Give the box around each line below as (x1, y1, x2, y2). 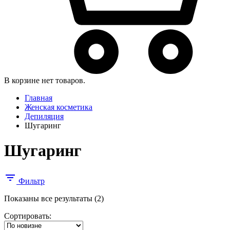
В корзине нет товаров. (4, 75, 85, 85)
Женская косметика (25, 102, 92, 111)
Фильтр (16, 176, 45, 185)
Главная (25, 93, 52, 102)
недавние (103, 212, 136, 221)
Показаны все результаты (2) (4, 194, 104, 203)
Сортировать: (4, 211, 51, 220)
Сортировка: (103, 193, 147, 202)
